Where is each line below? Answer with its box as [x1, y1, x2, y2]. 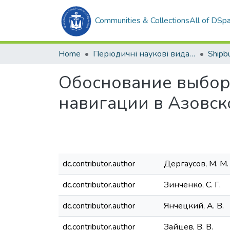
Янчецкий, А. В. [164, 200, 224, 212]
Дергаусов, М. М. [164, 158, 228, 169]
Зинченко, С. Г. [164, 179, 221, 190]
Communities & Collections [95, 15, 190, 26]
